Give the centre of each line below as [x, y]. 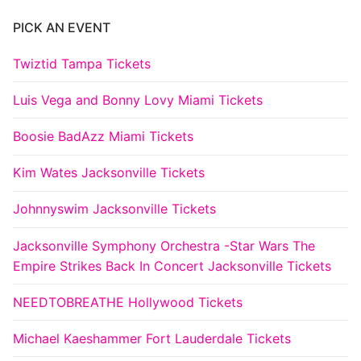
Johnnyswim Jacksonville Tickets [114, 209]
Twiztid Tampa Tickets [82, 63]
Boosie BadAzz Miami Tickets [103, 136]
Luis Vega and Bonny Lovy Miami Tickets [138, 100]
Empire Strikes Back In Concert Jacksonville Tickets [172, 266]
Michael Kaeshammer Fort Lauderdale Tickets [152, 338]
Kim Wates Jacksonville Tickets [109, 173]
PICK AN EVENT [62, 27]
